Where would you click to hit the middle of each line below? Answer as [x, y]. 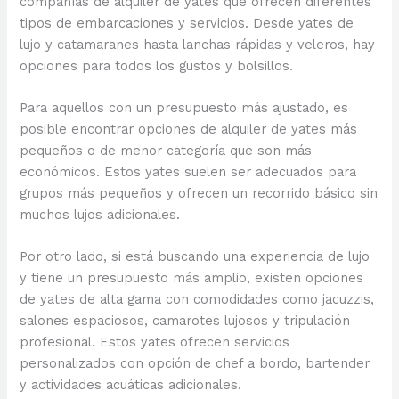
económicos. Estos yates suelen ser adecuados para [188, 171]
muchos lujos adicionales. [100, 214]
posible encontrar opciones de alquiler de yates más [189, 129]
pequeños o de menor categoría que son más [166, 150]
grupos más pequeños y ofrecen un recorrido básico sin [199, 193]
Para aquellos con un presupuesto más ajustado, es [184, 107]
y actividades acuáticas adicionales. [131, 385]
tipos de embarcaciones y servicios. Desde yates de [187, 23]
